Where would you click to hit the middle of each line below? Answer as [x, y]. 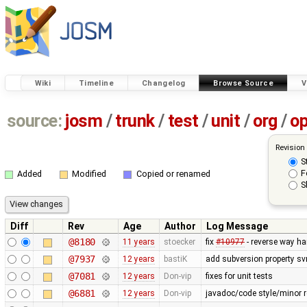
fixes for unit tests [239, 276]
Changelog [163, 83]
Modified [89, 174]
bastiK [175, 259]
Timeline [96, 83]
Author [180, 226]
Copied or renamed [173, 174]
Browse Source [244, 83]
